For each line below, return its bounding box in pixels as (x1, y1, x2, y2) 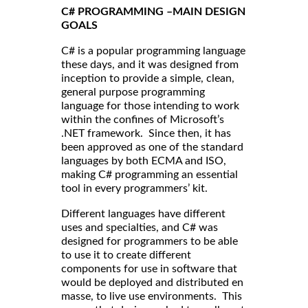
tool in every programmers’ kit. (61, 182, 208, 194)
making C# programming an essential (61, 168, 238, 180)
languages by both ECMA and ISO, (61, 155, 226, 166)
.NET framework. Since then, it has (61, 127, 231, 139)
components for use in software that (61, 263, 237, 274)
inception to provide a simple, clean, (61, 72, 234, 84)
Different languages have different (61, 208, 225, 219)
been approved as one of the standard (61, 141, 243, 153)
